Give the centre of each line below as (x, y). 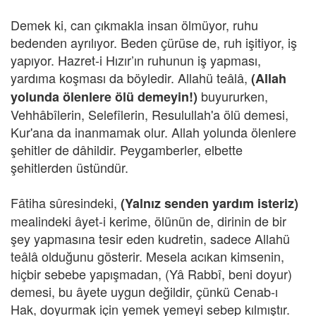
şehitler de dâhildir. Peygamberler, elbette (127, 150)
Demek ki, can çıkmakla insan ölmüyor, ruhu (134, 25)
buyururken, (235, 96)
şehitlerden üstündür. (69, 167)
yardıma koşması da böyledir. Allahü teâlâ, (131, 78)
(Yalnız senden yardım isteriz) (209, 203)
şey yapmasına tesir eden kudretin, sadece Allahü (150, 238)
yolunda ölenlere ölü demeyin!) (106, 97)
